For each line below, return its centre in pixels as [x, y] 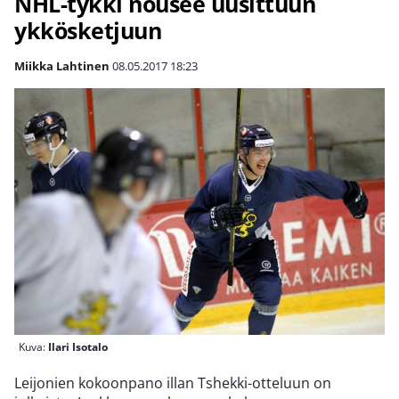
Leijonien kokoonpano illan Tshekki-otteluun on [173, 383]
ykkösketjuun [88, 30]
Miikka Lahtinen [62, 66]
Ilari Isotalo [78, 347]
